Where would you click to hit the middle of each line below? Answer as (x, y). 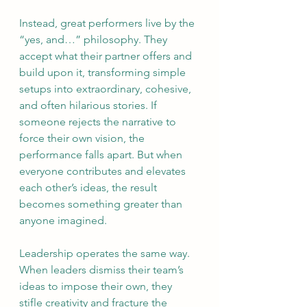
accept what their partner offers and (107, 56)
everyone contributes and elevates (104, 171)
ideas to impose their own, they (97, 286)
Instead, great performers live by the (108, 23)
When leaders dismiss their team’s (103, 270)
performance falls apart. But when (102, 155)
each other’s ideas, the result (89, 187)
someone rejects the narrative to (99, 122)
